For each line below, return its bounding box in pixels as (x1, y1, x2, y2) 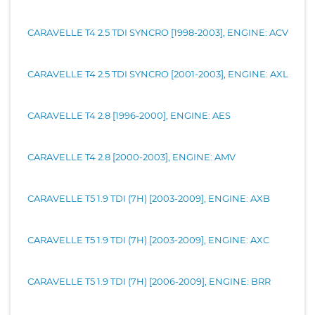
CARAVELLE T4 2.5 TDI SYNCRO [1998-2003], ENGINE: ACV (27, 26, 288, 38)
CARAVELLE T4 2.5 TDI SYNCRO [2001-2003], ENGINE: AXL (27, 67, 288, 79)
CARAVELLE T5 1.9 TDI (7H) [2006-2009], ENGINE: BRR (27, 275, 271, 287)
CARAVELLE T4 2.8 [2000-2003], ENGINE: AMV (27, 150, 236, 162)
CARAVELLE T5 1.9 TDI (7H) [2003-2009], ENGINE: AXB (128, 192, 270, 204)
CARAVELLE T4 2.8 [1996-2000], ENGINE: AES (27, 109, 231, 121)
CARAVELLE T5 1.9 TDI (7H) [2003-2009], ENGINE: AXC (27, 233, 269, 245)
